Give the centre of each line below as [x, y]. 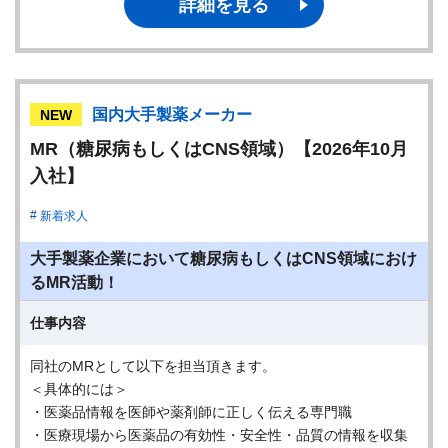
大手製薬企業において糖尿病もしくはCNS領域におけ [223, 258]
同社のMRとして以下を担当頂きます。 [153, 366]
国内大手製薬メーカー [172, 114]
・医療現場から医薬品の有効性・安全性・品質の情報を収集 [219, 435]
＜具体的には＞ [79, 389]
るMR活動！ [74, 282]
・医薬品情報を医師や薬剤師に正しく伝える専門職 [191, 412]
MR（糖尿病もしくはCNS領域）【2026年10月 [219, 149]
